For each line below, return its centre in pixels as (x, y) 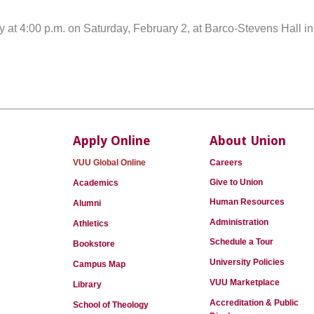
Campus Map (99, 264)
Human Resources (247, 202)
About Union (248, 141)
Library (87, 285)
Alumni (87, 203)
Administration (239, 222)
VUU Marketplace (245, 282)
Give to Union (236, 182)
